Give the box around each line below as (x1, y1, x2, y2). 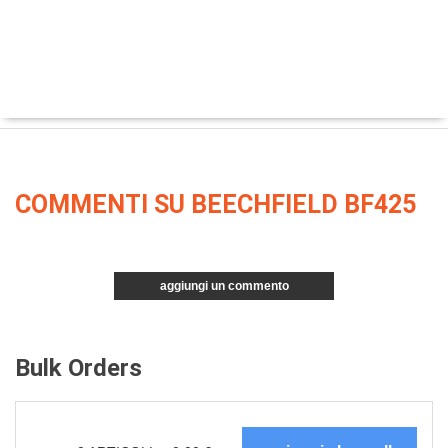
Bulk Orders (15, 354, 142, 382)
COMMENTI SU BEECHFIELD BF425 (15, 190, 416, 219)
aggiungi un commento (159, 279, 289, 293)
